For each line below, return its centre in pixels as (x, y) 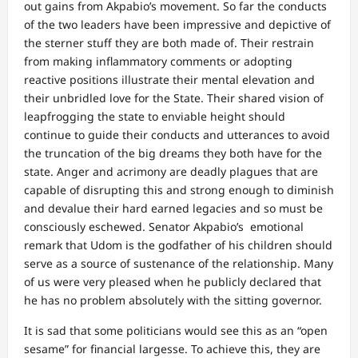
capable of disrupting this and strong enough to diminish (179, 190)
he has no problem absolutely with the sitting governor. (173, 300)
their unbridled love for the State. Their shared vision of (174, 98)
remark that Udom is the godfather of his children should (178, 245)
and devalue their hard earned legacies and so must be (173, 208)
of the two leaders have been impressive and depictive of (177, 24)
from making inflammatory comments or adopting (158, 61)
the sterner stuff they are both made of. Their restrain (169, 43)
